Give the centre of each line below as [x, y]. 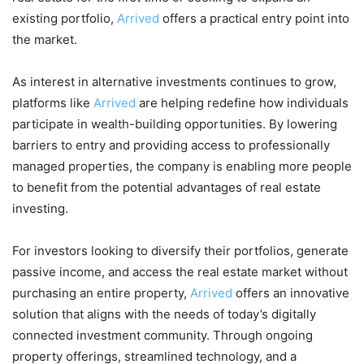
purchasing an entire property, [101, 292]
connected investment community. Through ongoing [162, 335]
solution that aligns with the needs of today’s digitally [164, 314]
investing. [40, 208]
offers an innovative [292, 292]
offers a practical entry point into [256, 18]
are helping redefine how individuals [244, 102]
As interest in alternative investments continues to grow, [174, 81]
